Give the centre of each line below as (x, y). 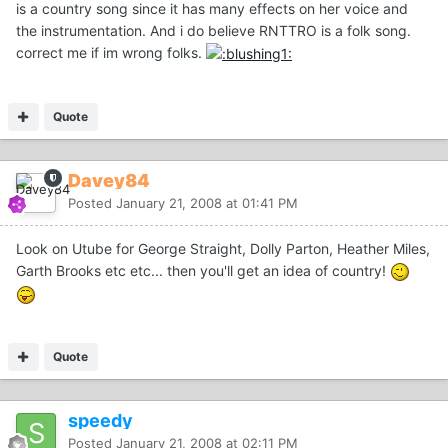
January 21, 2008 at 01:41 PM (207, 203)
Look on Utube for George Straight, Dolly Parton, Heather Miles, (223, 249)
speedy (100, 420)
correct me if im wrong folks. (111, 52)
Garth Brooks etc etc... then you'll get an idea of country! (203, 271)
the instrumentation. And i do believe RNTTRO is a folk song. (213, 30)
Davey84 (109, 181)
